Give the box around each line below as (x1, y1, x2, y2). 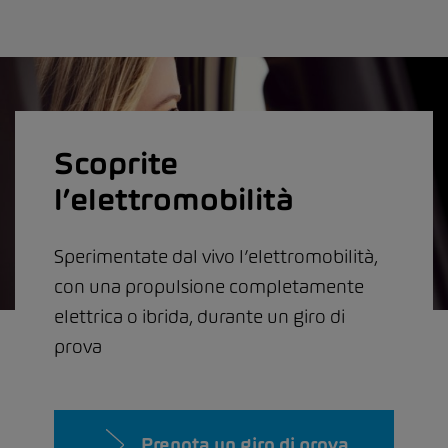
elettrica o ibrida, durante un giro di (54, 304, 345, 328)
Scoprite (54, 144, 178, 181)
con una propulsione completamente (54, 274, 364, 298)
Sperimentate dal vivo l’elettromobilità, (54, 244, 378, 268)
